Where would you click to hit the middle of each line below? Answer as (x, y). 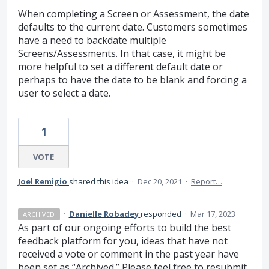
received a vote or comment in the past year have (128, 254)
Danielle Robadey (104, 214)
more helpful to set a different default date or (120, 67)
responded (162, 214)
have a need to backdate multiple (92, 41)
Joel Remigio (43, 182)
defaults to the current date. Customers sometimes (133, 27)
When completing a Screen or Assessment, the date (134, 14)
